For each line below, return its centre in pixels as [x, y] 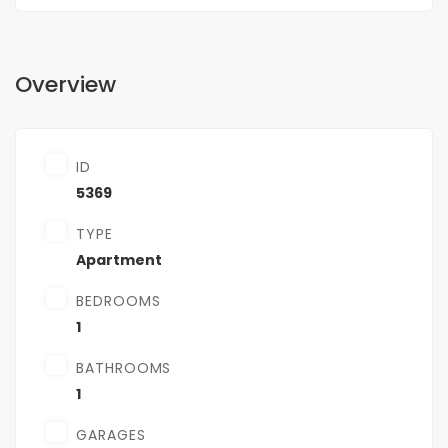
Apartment [119, 260]
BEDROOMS [118, 301]
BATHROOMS [124, 368]
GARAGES [111, 435]
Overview [65, 85]
